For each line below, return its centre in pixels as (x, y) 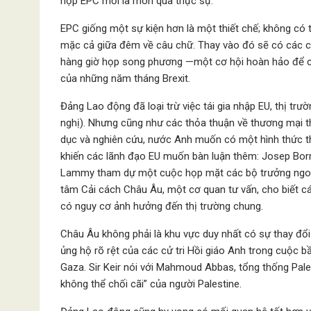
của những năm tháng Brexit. (125, 78)
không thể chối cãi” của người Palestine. (151, 284)
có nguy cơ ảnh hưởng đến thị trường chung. (162, 206)
